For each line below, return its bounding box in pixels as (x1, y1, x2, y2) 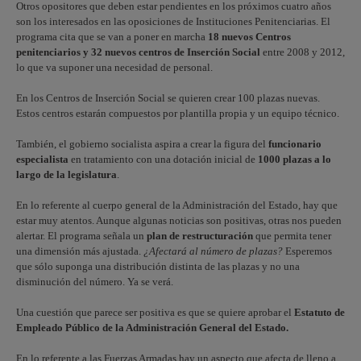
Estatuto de (294, 306, 345, 318)
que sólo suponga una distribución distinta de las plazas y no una (16, 260, 300, 272)
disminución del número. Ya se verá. (16, 276, 173, 288)
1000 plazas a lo (258, 153, 331, 165)
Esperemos (283, 245, 332, 257)
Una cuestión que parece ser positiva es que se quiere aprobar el (16, 306, 294, 318)
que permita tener (253, 230, 331, 242)
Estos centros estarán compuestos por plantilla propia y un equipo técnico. (16, 107, 339, 119)
